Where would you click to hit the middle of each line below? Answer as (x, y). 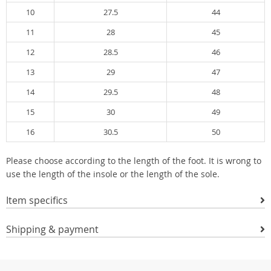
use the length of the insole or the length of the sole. (113, 174)
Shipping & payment (52, 229)
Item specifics (37, 200)
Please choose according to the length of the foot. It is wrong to (134, 161)
